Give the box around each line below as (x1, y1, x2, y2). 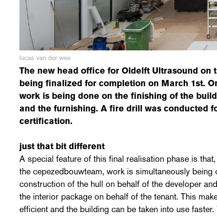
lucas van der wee (19, 53, 71, 62)
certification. (19, 115, 73, 127)
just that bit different (19, 140, 105, 152)
